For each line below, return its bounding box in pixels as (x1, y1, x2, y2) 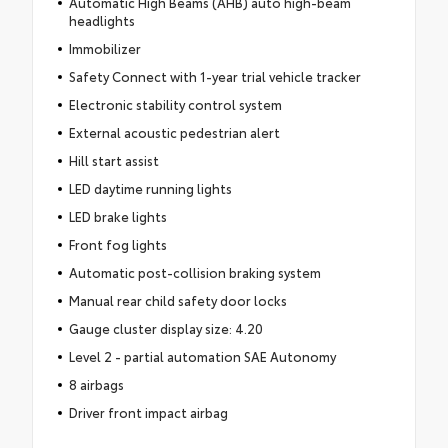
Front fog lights (68, 234, 167, 253)
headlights (68, 10, 135, 29)
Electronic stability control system (68, 94, 282, 113)
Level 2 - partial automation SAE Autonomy (68, 346, 336, 365)
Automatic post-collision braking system (68, 262, 321, 281)
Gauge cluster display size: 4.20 (68, 318, 263, 337)
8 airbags (68, 374, 124, 393)
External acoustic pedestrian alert (68, 122, 280, 141)
